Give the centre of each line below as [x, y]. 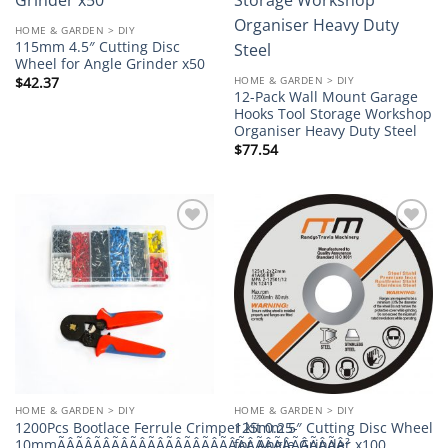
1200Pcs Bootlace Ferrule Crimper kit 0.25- [156, 427]
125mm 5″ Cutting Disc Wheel [333, 427]
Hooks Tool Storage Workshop [332, 114]
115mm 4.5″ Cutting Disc [97, 47]
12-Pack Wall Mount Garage [325, 97]
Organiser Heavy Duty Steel [325, 131]
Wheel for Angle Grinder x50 [109, 64]
